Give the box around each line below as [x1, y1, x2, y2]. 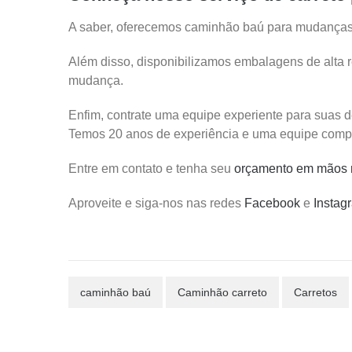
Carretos [294, 286, 337, 299]
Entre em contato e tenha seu [68, 162, 234, 175]
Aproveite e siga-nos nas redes [68, 196, 244, 210]
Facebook [244, 196, 300, 210]
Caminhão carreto [178, 286, 267, 299]
